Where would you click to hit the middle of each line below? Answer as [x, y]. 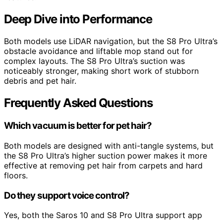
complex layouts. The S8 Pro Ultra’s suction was [94, 61]
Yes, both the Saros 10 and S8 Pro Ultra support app [103, 215]
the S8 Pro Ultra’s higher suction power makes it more [106, 155]
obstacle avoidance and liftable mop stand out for [98, 51]
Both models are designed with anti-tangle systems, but [109, 145]
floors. [16, 175]
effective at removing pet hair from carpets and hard [103, 165]
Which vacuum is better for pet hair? [78, 126]
